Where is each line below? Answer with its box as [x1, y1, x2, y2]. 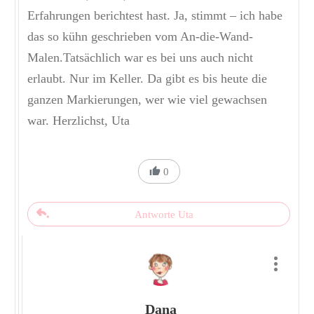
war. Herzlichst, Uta [27, 114, 130, 128]
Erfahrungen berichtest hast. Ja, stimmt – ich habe [27, 8, 282, 23]
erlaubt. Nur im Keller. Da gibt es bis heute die [27, 71, 267, 86]
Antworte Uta [135, 209, 193, 221]
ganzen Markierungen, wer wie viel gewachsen [27, 93, 267, 107]
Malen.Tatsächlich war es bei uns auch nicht [27, 50, 253, 65]
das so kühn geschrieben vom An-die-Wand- [27, 29, 253, 44]
